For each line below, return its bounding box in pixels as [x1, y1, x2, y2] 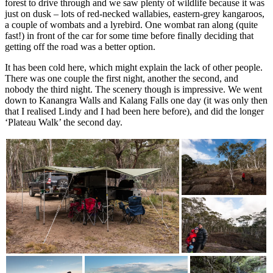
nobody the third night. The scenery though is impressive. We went [5, 83, 262, 94]
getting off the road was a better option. [5, 41, 155, 52]
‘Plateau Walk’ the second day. [5, 116, 122, 127]
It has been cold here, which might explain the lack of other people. [5, 62, 263, 73]
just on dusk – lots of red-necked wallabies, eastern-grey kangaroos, [5, 8, 264, 19]
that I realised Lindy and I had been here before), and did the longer [5, 105, 264, 116]
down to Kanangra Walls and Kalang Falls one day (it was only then [5, 94, 268, 105]
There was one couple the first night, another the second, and [5, 73, 238, 83]
